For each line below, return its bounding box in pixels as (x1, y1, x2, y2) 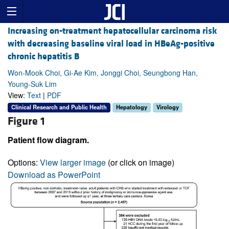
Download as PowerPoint (8, 168, 100, 180)
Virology (156, 103, 179, 111)
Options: (8, 156, 40, 168)
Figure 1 (8, 114, 45, 128)
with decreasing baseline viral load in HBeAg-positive (8, 38, 215, 50)
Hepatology (116, 103, 147, 111)
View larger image (40, 156, 106, 168)
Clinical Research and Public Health (11, 103, 107, 111)
